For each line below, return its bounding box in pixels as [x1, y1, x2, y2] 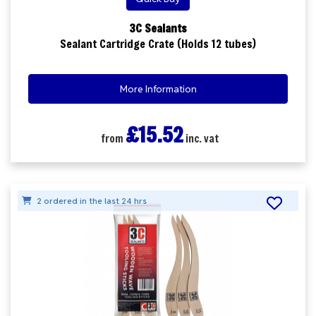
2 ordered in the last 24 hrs [35, 195, 147, 206]
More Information [119, 83, 197, 95]
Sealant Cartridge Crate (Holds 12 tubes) [60, 35, 256, 51]
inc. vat [183, 131, 219, 145]
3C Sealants [129, 20, 187, 35]
